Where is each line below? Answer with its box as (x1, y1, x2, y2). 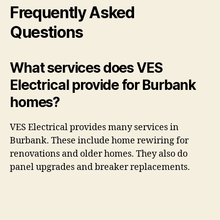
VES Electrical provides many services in (10, 122, 179, 134)
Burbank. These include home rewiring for (10, 135, 189, 147)
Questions (10, 23, 83, 42)
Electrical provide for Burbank (10, 77, 196, 94)
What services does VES (10, 59, 163, 77)
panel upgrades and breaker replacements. (10, 162, 190, 173)
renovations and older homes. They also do (10, 148, 188, 160)
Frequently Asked (10, 3, 135, 23)
